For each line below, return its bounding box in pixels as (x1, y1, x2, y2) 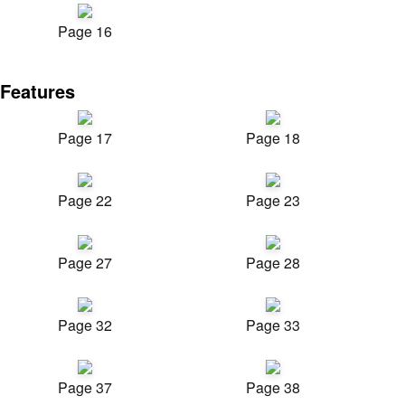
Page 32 (58, 315, 112, 335)
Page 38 (246, 377, 300, 398)
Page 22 (58, 190, 112, 211)
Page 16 (58, 21, 112, 42)
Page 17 (58, 127, 112, 148)
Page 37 (58, 377, 112, 398)
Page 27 (58, 252, 112, 273)
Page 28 (246, 252, 300, 273)
